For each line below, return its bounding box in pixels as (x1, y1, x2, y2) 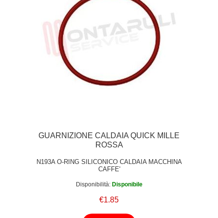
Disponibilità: (75, 181, 110, 188)
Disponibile (111, 181, 143, 188)
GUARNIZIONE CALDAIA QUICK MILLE (38, 131, 180, 140)
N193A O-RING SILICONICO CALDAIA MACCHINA (36, 158, 182, 165)
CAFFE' (98, 165, 120, 173)
